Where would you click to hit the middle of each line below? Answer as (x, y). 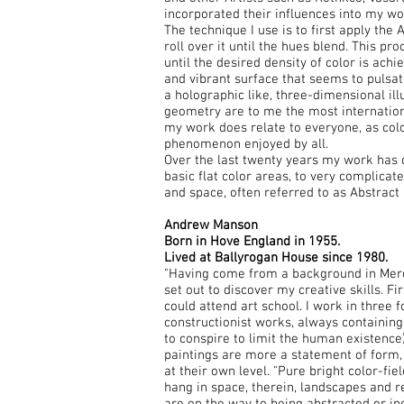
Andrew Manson (211, 225)
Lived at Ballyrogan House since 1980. (276, 258)
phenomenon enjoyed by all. (246, 144)
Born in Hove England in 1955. (252, 242)
